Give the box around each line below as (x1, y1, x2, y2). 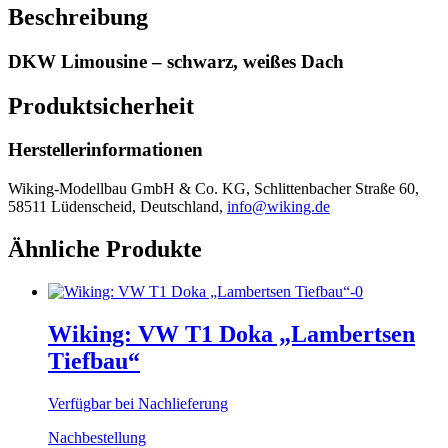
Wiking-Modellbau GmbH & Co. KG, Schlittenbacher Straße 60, (8, 180, 419, 198)
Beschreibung (8, 3, 148, 30)
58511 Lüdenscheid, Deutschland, (8, 198, 227, 216)
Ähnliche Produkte (8, 236, 202, 263)
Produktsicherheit (8, 92, 194, 119)
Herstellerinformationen (8, 139, 203, 161)
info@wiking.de (227, 198, 330, 216)
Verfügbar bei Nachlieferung (48, 394, 228, 412)
